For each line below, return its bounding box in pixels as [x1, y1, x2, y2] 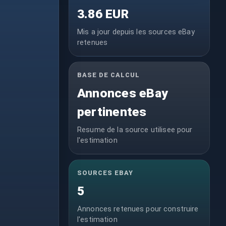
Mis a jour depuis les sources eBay [77, 27, 195, 37]
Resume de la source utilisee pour [77, 125, 193, 135]
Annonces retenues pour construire [77, 204, 199, 214]
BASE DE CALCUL [77, 71, 140, 79]
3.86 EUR [77, 7, 129, 22]
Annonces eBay [77, 86, 168, 101]
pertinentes [77, 104, 147, 120]
